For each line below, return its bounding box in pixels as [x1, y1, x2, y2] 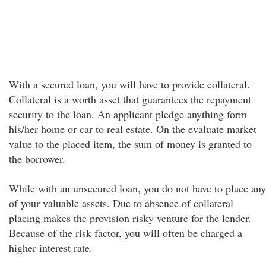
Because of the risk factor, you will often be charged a [9, 226, 242, 240]
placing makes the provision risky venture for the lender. [9, 211, 251, 225]
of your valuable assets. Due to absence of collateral [9, 196, 233, 210]
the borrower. [9, 151, 65, 166]
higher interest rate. [9, 240, 93, 255]
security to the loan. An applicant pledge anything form [9, 107, 247, 121]
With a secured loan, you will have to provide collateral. [9, 77, 250, 91]
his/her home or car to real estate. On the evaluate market [9, 122, 256, 136]
